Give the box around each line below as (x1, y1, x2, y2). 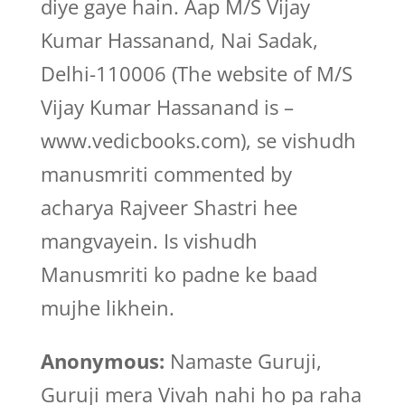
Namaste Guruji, (164, 347, 322, 374)
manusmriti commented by (40, 160, 292, 187)
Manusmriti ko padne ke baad (40, 260, 317, 287)
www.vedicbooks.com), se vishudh (40, 127, 356, 154)
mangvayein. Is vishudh (40, 227, 258, 254)
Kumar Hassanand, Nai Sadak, (40, 26, 318, 53)
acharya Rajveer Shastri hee (40, 193, 297, 221)
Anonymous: (40, 347, 165, 374)
